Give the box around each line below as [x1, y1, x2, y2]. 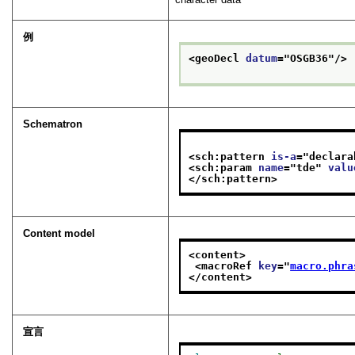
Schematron [23, 118, 83, 131]
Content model [23, 227, 96, 240]
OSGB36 [290, 52, 329, 64]
